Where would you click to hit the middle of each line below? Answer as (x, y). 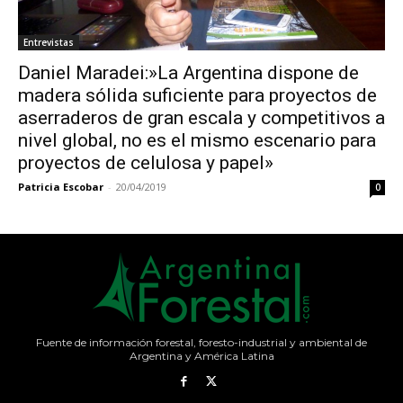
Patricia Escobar (61, 187)
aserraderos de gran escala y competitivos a (201, 118)
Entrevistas (49, 42)
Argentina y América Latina (201, 356)
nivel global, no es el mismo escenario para (197, 140)
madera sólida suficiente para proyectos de (197, 95)
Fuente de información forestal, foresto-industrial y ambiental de (201, 342)
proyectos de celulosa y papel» (146, 163)
